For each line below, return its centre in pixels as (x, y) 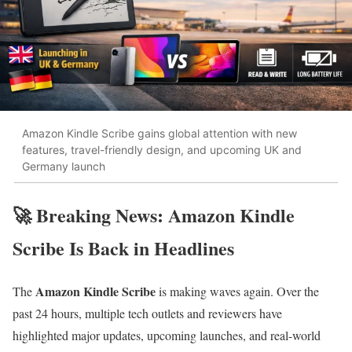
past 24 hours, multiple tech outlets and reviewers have (147, 313)
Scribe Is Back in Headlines (123, 248)
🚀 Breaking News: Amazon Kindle (154, 215)
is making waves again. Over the (237, 291)
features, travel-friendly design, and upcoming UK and (162, 149)
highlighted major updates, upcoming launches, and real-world (167, 335)
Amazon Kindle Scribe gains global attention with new (159, 133)
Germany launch (64, 166)
